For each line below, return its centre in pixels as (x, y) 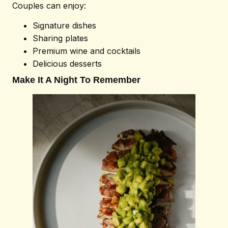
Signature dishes (64, 26)
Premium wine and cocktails (87, 51)
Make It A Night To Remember (76, 80)
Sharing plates (60, 38)
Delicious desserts (67, 64)
